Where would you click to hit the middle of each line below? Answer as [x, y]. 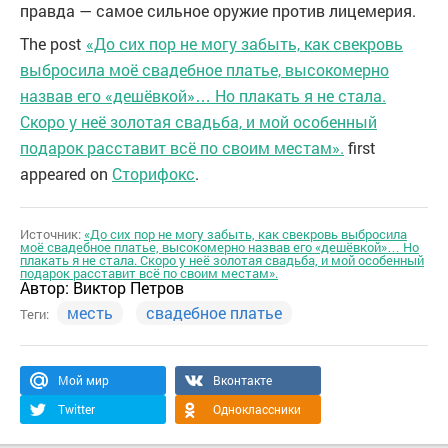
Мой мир [83, 379]
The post [53, 43]
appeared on [66, 173]
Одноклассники [257, 408]
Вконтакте [242, 379]
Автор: [46, 287]
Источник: [52, 233]
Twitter [76, 408]
